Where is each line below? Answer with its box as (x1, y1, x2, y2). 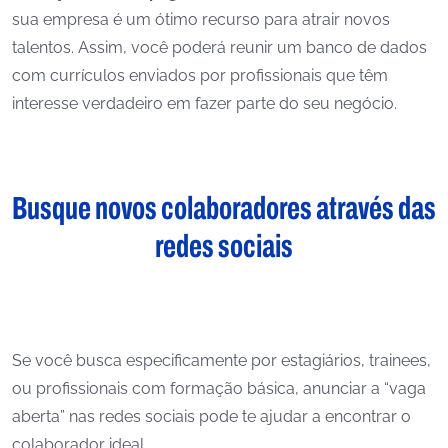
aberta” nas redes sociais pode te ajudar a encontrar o (12, 407, 411, 426)
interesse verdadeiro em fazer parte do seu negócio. (12, 94, 397, 113)
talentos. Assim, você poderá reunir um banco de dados (12, 38, 427, 57)
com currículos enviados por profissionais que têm (12, 66, 388, 85)
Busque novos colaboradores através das (12, 191, 436, 226)
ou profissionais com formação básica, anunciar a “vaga (12, 379, 426, 398)
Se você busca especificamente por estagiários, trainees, (12, 351, 431, 370)
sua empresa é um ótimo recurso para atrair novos (12, 10, 390, 29)
